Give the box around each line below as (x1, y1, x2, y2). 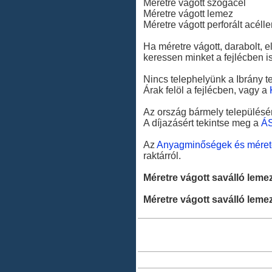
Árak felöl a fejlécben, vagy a (143, 85, 270, 95)
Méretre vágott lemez (143, 8, 233, 19)
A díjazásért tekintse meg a (143, 118, 261, 128)
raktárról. (143, 151, 181, 161)
